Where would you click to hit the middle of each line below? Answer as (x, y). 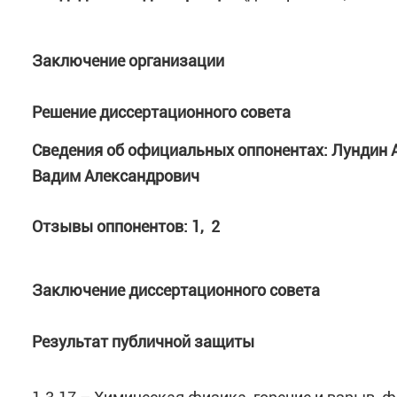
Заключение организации (128, 61)
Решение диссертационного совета (161, 112)
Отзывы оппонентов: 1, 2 (126, 226)
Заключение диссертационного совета (176, 290)
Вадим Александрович (116, 176)
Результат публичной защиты (143, 342)
